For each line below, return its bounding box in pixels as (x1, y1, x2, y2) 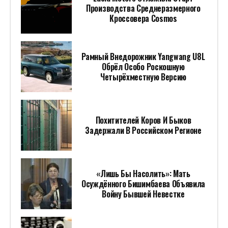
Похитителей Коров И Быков (95, 114, 191, 127)
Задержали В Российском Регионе (85, 124, 202, 137)
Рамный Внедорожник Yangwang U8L (81, 50, 205, 63)
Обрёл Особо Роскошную (102, 61, 185, 73)
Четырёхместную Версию (100, 71, 187, 83)
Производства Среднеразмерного (86, 2, 201, 15)
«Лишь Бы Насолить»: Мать (96, 167, 190, 180)
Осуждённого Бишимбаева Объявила (81, 178, 206, 190)
